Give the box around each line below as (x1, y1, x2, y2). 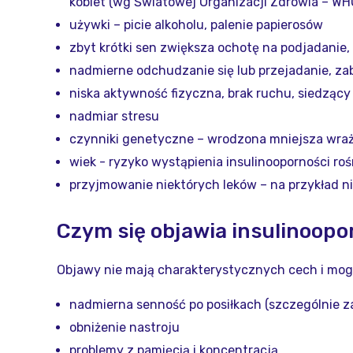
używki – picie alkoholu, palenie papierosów (69, 17, 323, 32)
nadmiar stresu (69, 109, 159, 124)
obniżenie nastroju (69, 320, 180, 335)
